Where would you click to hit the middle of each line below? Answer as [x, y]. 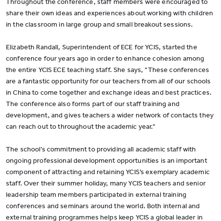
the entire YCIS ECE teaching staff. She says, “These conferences [108, 70]
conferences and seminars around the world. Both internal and [103, 206]
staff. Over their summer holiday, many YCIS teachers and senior [106, 183]
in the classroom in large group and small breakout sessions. [100, 24]
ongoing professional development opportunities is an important [107, 161]
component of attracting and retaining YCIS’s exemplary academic [108, 172]
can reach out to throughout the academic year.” [81, 127]
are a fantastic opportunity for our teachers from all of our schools [109, 81]
